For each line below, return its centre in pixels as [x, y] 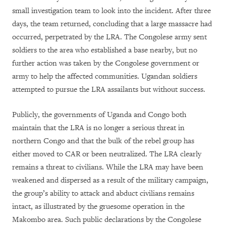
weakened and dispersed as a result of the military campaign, [110, 180]
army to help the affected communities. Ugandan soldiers [105, 76]
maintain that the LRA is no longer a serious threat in [98, 128]
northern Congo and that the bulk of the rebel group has [103, 141]
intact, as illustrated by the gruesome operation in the [98, 206]
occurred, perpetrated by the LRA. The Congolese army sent [109, 37]
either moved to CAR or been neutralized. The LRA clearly [107, 154]
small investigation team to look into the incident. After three [111, 11]
